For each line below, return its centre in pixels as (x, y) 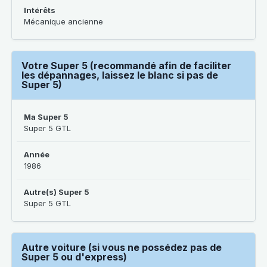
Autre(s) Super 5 (57, 192)
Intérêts (40, 10)
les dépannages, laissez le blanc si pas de (120, 75)
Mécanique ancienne (63, 21)
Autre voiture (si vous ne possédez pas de (122, 247)
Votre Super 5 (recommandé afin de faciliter (126, 66)
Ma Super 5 (46, 117)
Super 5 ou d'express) (74, 257)
